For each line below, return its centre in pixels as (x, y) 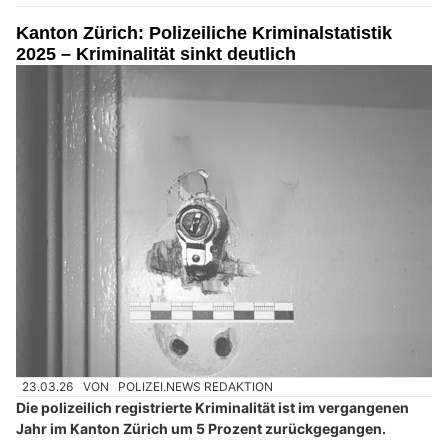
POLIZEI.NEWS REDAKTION (196, 387)
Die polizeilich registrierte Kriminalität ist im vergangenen (212, 408)
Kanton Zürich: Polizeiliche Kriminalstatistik (204, 32)
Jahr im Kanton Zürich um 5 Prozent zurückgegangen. (201, 429)
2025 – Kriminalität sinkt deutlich (156, 53)
